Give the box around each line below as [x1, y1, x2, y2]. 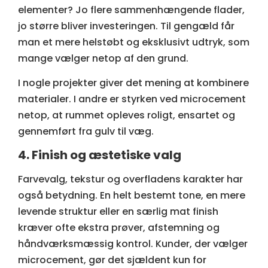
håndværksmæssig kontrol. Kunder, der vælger [18, 236, 248, 251]
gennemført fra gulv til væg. [18, 124, 154, 139]
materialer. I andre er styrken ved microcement [18, 92, 246, 106]
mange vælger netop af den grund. [18, 51, 188, 65]
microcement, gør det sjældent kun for [18, 252, 206, 267]
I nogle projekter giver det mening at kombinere [18, 76, 249, 90]
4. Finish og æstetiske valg [18, 146, 181, 163]
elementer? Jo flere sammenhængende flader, [18, 2, 245, 17]
